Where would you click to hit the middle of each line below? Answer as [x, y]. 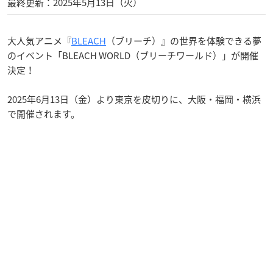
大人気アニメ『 [39, 41]
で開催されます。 [44, 114]
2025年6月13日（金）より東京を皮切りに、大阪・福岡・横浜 [134, 99]
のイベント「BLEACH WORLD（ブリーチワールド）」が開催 [133, 55]
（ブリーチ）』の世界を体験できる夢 [184, 41]
